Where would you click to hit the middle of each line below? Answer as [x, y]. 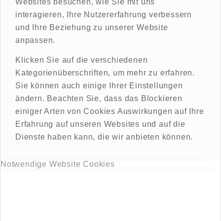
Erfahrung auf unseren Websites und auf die [100, 124]
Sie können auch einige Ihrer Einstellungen [99, 85]
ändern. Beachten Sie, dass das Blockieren [99, 98]
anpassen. [36, 40]
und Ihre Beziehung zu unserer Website [92, 28]
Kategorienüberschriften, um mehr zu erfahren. [105, 73]
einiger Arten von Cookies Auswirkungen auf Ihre [110, 111]
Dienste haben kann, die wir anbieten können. [104, 137]
